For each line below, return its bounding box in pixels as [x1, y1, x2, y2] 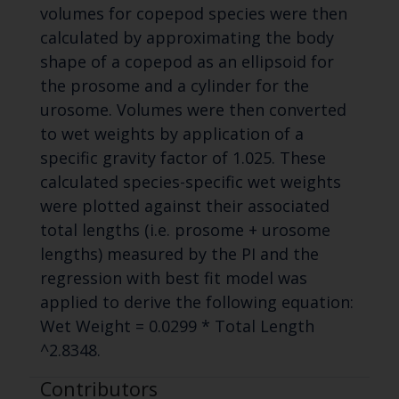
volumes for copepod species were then [39, 3, 347, 25]
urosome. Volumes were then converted [39, 99, 346, 121]
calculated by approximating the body [39, 27, 334, 49]
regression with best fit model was [39, 267, 307, 289]
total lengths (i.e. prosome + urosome [39, 219, 330, 241]
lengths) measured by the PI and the [39, 243, 319, 265]
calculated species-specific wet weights [39, 171, 341, 193]
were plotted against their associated [39, 195, 330, 217]
